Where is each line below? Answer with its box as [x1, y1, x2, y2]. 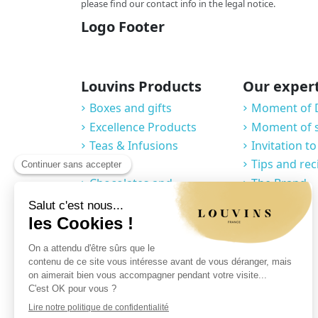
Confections [89, 189, 154, 205]
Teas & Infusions [89, 138, 178, 154]
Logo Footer [81, 17, 165, 37]
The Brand [251, 175, 307, 191]
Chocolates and [89, 175, 172, 191]
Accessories [89, 264, 153, 280]
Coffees [89, 156, 130, 172]
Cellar [89, 245, 120, 261]
